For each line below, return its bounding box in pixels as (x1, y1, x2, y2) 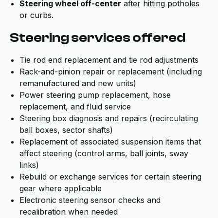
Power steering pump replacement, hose (19, 90, 171, 100)
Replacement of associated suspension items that (19, 137, 201, 146)
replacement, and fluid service (19, 102, 131, 111)
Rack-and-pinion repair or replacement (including (19, 67, 202, 76)
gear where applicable (19, 183, 102, 193)
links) (19, 160, 39, 170)
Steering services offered (10, 30, 185, 45)
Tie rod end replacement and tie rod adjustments (19, 55, 199, 65)
